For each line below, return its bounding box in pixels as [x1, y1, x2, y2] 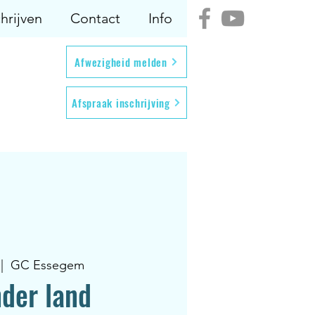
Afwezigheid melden [75, 54, 167, 70]
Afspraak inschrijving [72, 95, 170, 110]
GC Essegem [11, 257, 84, 273]
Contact [70, 10, 120, 27]
